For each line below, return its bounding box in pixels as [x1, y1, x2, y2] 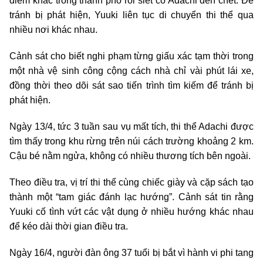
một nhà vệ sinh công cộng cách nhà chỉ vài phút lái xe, [9, 66, 254, 76]
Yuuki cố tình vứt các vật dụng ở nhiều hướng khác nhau [9, 207, 254, 217]
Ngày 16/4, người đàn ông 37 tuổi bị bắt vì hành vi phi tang [9, 248, 254, 258]
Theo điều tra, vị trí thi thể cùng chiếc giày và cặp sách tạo [9, 177, 254, 188]
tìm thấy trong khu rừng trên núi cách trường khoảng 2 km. [9, 136, 254, 147]
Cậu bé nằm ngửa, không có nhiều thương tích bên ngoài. [9, 151, 251, 161]
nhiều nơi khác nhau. [9, 25, 97, 35]
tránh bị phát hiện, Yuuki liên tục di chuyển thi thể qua [9, 10, 254, 21]
